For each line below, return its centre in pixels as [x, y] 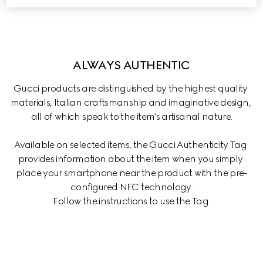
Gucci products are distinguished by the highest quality [131, 88]
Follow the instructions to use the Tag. [131, 201]
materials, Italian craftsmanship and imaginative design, [131, 102]
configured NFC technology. [131, 187]
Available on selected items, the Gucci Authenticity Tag [131, 144]
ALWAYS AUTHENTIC [131, 65]
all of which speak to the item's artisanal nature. [131, 116]
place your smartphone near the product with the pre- [131, 173]
